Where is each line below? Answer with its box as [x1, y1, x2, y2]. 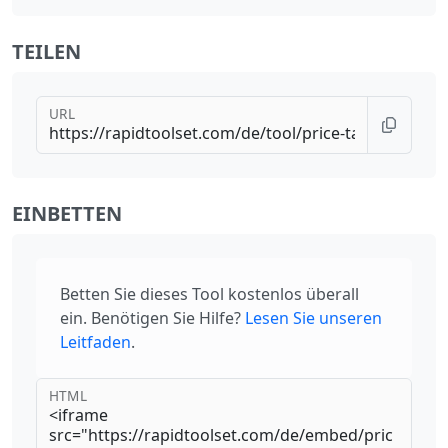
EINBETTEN [12, 200, 122, 228]
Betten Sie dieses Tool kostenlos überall [60, 283, 359, 306]
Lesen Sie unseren [245, 307, 382, 330]
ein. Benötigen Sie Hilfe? [60, 307, 241, 330]
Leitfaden [60, 331, 131, 354]
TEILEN [12, 38, 81, 66]
